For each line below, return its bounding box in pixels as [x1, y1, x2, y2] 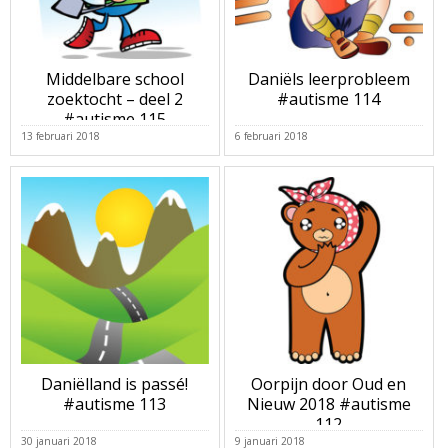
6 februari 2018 [234, 128, 308, 143]
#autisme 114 [277, 88, 381, 111]
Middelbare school [45, 68, 184, 91]
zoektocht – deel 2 [46, 88, 183, 111]
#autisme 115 [63, 108, 167, 131]
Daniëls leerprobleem [247, 68, 410, 91]
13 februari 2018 [21, 128, 100, 143]
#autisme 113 [63, 393, 167, 416]
